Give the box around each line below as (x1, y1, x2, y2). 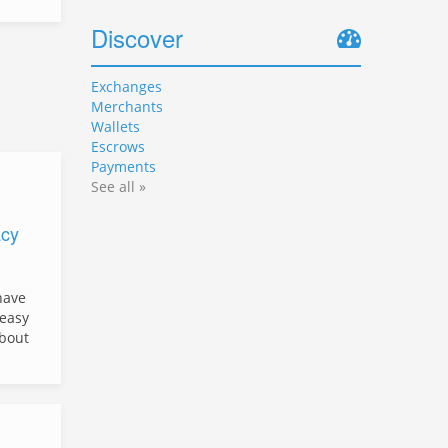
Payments (91, 157, 156, 176)
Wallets (91, 117, 140, 136)
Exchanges (91, 77, 162, 96)
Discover (91, 20, 183, 55)
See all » (91, 177, 146, 196)
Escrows (91, 137, 145, 156)
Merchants (91, 97, 163, 116)
